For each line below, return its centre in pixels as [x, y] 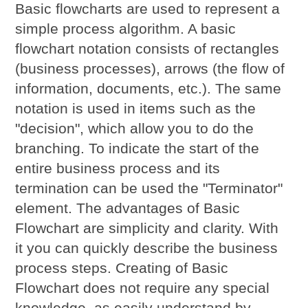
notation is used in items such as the [136, 108]
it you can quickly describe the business [147, 247]
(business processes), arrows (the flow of [150, 68]
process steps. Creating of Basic [122, 267]
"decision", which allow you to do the [135, 128]
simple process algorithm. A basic [126, 28]
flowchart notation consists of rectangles [147, 48]
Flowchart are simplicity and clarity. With [147, 228]
